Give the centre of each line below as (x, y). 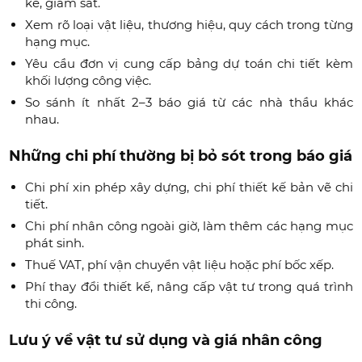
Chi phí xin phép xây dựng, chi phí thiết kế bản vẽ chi (189, 187)
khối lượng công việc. (88, 81)
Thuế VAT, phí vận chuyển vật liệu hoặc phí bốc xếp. (180, 265)
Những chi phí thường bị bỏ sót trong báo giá (181, 156)
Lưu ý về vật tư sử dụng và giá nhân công (166, 341)
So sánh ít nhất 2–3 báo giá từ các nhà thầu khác (189, 103)
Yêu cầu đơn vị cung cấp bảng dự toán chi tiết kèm (189, 64)
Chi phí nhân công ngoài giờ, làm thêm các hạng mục (189, 226)
